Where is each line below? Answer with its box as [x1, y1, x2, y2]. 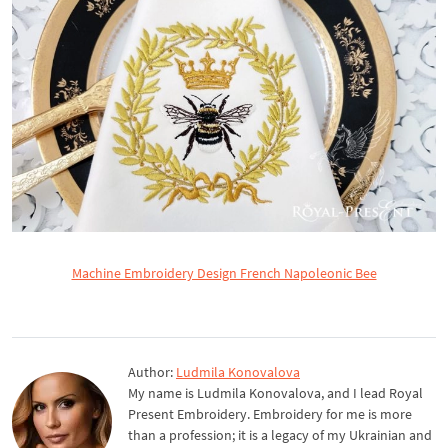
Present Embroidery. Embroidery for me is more [128, 404, 412, 423]
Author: [128, 362, 176, 381]
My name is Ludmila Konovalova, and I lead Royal [128, 383, 423, 402]
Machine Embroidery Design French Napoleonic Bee [71, 263, 377, 282]
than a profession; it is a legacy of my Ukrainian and [128, 425, 432, 444]
